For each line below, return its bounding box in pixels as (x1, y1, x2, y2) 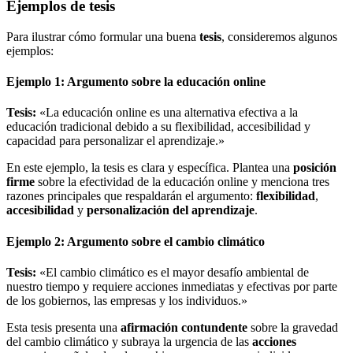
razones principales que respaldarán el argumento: (6, 189, 256, 203)
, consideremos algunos (221, 29, 337, 43)
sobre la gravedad (247, 320, 338, 334)
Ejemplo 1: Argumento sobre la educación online (6, 75, 266, 89)
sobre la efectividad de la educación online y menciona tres (35, 175, 329, 189)
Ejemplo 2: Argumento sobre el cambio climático (6, 234, 265, 248)
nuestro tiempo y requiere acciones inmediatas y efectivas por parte (6, 279, 337, 293)
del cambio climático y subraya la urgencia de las (6, 334, 252, 348)
